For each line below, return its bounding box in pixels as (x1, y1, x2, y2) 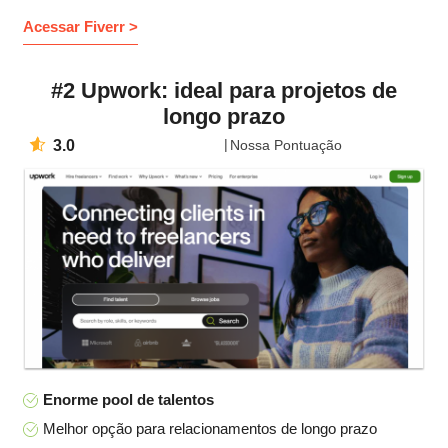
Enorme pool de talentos (43, 390, 214, 408)
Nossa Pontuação (230, 136, 342, 153)
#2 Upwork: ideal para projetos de (51, 77, 397, 103)
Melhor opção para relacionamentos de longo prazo (43, 420, 377, 438)
